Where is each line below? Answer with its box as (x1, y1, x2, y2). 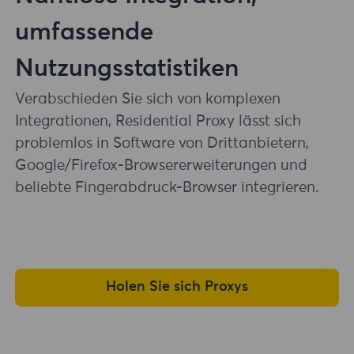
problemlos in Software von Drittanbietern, (15, 135, 310, 151)
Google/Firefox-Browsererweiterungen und (15, 157, 308, 173)
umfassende (15, 21, 154, 45)
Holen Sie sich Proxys (106, 280, 248, 295)
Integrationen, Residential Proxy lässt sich (15, 113, 302, 129)
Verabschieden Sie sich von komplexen (15, 91, 281, 107)
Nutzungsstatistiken (15, 57, 239, 81)
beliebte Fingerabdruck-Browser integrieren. (15, 179, 320, 195)
